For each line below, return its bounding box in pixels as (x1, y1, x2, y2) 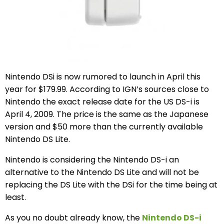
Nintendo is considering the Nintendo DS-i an (5, 154, 179, 166)
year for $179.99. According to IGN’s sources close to (5, 83, 209, 95)
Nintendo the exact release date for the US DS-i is (5, 96, 199, 108)
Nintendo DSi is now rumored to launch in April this (5, 71, 200, 83)
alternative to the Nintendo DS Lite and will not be (5, 166, 199, 178)
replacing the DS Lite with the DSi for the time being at (5, 179, 217, 191)
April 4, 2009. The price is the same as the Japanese (5, 108, 208, 120)
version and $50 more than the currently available (5, 121, 203, 133)
